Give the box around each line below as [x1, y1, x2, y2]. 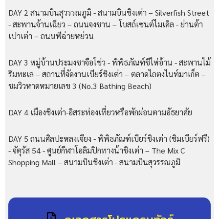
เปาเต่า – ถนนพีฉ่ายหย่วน [8, 30, 94, 41]
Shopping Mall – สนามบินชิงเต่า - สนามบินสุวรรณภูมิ [8, 156, 180, 167]
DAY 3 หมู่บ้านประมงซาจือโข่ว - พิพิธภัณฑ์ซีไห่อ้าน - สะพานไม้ [8, 57, 211, 67]
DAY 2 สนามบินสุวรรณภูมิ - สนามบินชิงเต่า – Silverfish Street [8, 7, 209, 18]
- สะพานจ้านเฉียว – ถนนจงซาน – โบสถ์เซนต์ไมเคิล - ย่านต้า [8, 19, 203, 29]
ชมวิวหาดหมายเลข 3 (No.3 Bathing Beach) [8, 80, 152, 91]
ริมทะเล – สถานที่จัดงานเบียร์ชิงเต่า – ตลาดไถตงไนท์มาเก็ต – [8, 68, 206, 79]
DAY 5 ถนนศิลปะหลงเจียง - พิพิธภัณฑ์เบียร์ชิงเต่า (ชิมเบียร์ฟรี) [8, 133, 210, 144]
